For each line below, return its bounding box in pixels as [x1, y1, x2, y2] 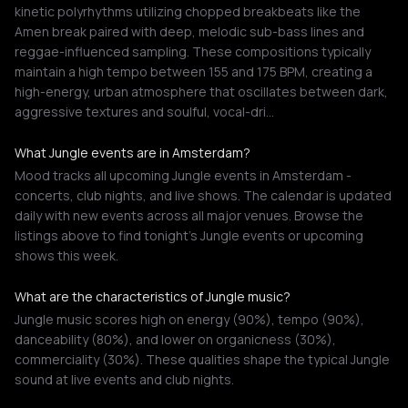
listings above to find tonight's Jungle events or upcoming [15, 227, 363, 244]
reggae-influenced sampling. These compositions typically [15, 43, 371, 60]
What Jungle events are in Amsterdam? [15, 144, 250, 161]
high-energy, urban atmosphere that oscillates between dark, [15, 83, 388, 100]
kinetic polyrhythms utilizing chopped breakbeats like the [15, 3, 361, 20]
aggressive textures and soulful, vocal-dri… [15, 103, 274, 120]
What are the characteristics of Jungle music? [15, 288, 291, 305]
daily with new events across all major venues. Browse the [15, 207, 363, 224]
